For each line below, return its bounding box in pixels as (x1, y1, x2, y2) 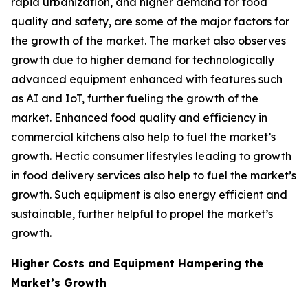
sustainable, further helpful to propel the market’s (11, 206, 273, 221)
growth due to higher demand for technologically (11, 52, 274, 67)
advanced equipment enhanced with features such (11, 71, 283, 86)
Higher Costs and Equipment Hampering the (11, 256, 263, 270)
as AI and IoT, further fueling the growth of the (11, 91, 258, 105)
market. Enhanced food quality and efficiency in (11, 110, 267, 124)
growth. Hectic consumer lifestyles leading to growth (11, 148, 291, 163)
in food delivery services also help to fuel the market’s (11, 168, 296, 182)
